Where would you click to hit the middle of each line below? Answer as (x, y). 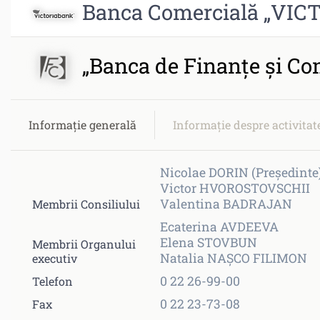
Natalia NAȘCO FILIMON (234, 258)
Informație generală (82, 124)
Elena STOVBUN (209, 242)
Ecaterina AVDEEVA (219, 226)
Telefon (52, 281)
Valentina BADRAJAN (226, 204)
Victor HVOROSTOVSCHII (235, 188)
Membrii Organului (84, 244)
